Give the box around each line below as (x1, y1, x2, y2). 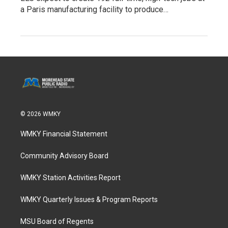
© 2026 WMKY (20, 110, 61, 118)
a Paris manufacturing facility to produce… (20, 4, 168, 14)
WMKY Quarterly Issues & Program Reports (20, 195, 158, 204)
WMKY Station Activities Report (20, 173, 121, 182)
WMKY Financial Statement (20, 129, 107, 138)
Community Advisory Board (20, 151, 108, 160)
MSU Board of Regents (20, 217, 94, 225)
